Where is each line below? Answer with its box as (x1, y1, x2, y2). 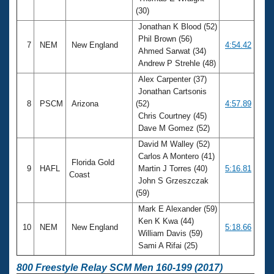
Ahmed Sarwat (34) (136, 46, 206, 56)
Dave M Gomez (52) (136, 123, 212, 133)
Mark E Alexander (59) (136, 204, 217, 213)
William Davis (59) (136, 228, 202, 238)
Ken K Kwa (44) (136, 216, 194, 226)
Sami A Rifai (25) (136, 240, 200, 250)
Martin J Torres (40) (136, 163, 207, 173)
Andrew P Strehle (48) (136, 58, 218, 68)
